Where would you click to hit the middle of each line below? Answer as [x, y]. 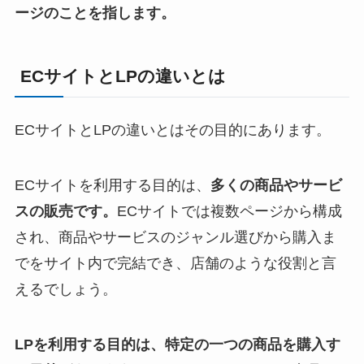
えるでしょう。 [65, 289]
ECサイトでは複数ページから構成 [229, 211]
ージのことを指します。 [95, 13]
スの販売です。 [65, 211]
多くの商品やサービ [276, 185]
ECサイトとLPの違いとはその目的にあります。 [172, 130]
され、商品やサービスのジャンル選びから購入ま [175, 237]
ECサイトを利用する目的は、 [112, 185]
